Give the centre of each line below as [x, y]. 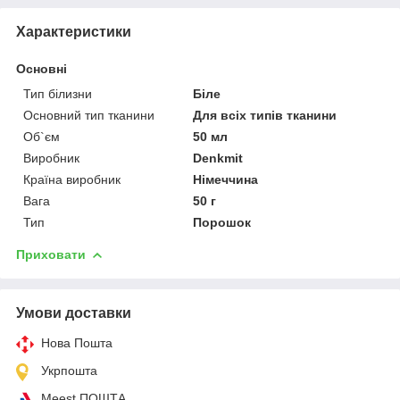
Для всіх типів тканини [265, 115]
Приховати [51, 254]
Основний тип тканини [89, 115]
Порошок [222, 222]
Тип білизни [58, 93]
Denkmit [218, 158]
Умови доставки [74, 312]
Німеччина [226, 179]
